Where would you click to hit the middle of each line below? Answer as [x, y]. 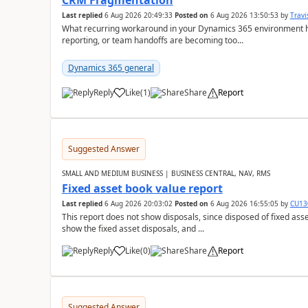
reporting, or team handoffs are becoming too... [152, 40]
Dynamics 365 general [111, 68]
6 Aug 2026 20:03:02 [138, 203]
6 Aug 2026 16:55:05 [244, 203]
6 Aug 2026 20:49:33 [138, 15]
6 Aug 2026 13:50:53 [244, 15]
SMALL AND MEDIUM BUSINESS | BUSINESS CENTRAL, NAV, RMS [166, 173]
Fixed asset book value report [142, 188]
